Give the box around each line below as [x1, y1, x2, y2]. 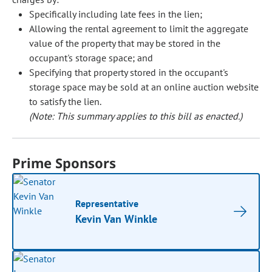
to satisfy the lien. [29, 95, 101, 107]
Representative [75, 197, 139, 209]
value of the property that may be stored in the [29, 37, 220, 49]
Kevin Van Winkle [75, 212, 158, 226]
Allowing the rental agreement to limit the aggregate [29, 22, 248, 35]
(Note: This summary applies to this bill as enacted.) [29, 110, 242, 122]
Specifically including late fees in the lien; [29, 8, 202, 20]
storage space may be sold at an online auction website [29, 81, 259, 93]
